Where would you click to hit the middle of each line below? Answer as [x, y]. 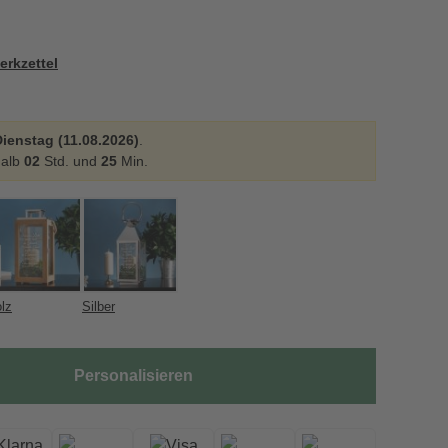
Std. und [70, 161]
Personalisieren [133, 375]
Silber [98, 306]
